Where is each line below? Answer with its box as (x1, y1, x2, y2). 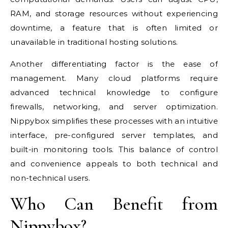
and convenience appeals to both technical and (10, 159, 218, 169)
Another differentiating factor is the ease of (10, 59, 218, 69)
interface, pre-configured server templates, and (10, 130, 218, 140)
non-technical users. (10, 173, 91, 183)
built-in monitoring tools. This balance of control (10, 145, 218, 155)
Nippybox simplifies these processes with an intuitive (10, 116, 218, 126)
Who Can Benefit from (10, 193, 218, 215)
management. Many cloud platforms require (10, 73, 218, 83)
